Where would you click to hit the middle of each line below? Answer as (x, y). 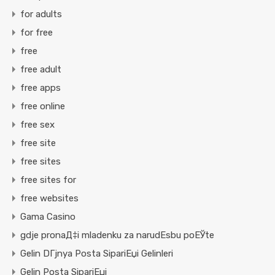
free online (43, 107)
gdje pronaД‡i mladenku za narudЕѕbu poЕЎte (117, 235)
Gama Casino (48, 217)
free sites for (48, 180)
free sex (37, 125)
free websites (49, 199)
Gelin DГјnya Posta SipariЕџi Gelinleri (97, 254)
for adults (41, 14)
